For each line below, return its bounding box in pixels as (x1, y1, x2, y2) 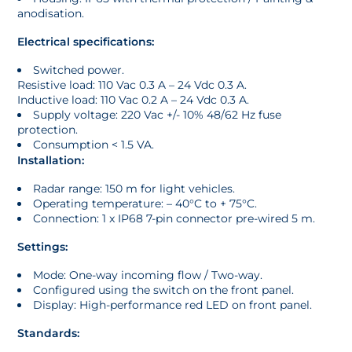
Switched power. (33, 63, 125, 78)
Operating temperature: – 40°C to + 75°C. (33, 196, 258, 211)
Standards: (17, 326, 80, 341)
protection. (17, 123, 79, 137)
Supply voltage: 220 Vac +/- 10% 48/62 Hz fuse (33, 108, 282, 123)
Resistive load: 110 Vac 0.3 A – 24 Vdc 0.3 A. (17, 78, 247, 93)
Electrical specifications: (17, 35, 155, 49)
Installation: (17, 153, 85, 168)
